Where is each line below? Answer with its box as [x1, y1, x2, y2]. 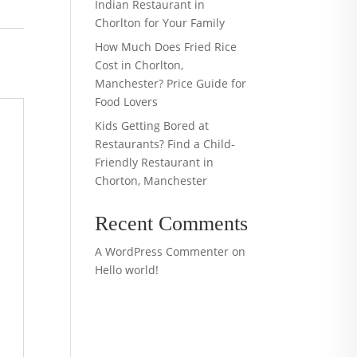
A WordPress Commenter [95, 244, 229, 259]
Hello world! [95, 262, 159, 277]
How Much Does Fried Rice [95, 39, 237, 54]
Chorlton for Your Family [95, 15, 226, 30]
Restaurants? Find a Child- [95, 136, 236, 151]
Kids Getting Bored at [95, 118, 210, 133]
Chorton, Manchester [95, 173, 208, 188]
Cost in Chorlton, [95, 57, 184, 73]
